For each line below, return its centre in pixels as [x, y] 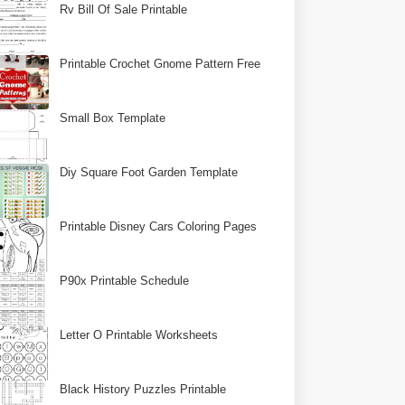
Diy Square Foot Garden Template [149, 172]
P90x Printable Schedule [125, 281]
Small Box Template [113, 118]
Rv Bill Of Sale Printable [124, 9]
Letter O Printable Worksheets [139, 335]
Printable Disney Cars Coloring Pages [159, 226]
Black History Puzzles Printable [143, 389]
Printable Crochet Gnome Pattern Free [160, 64]
